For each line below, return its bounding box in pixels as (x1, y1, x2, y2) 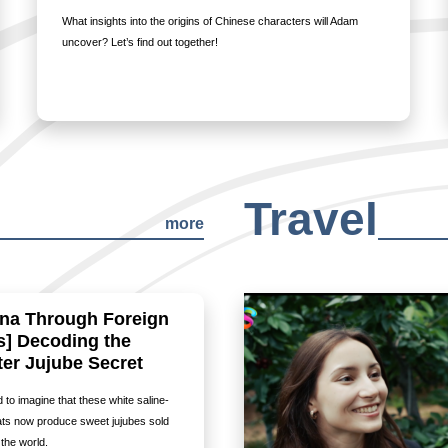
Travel (244, 193, 378, 245)
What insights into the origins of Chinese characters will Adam (62, 15, 358, 27)
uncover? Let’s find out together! (62, 36, 218, 48)
